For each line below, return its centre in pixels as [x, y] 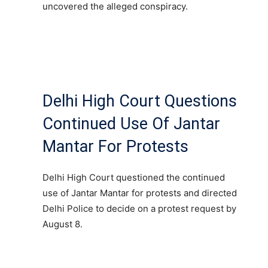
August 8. [63, 224]
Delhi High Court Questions [140, 101]
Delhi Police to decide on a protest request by [139, 208]
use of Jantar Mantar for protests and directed [140, 193]
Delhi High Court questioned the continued [134, 177]
